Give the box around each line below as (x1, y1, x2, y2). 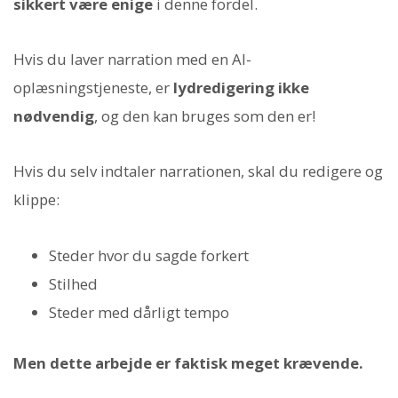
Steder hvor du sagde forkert (49, 244, 249, 266)
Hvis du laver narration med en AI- (13, 49, 251, 70)
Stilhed (49, 273, 98, 294)
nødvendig (13, 106, 94, 127)
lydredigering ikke (173, 77, 309, 99)
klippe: (13, 189, 60, 211)
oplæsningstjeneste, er (13, 77, 173, 99)
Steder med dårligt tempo (49, 301, 229, 322)
